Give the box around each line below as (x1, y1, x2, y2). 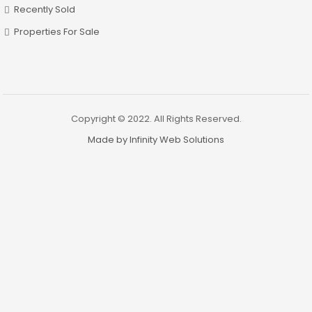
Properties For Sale (14, 24, 100, 38)
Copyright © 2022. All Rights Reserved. (70, 111, 242, 125)
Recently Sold (14, 2, 75, 16)
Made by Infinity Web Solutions (88, 132, 224, 146)
